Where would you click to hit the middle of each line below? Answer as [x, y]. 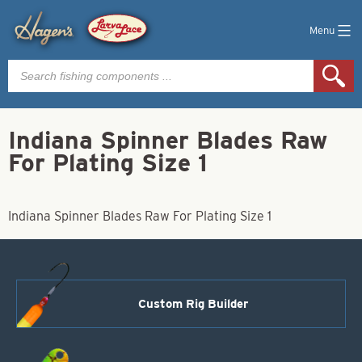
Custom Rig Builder [193, 303]
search [27, 78]
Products [34, 65]
